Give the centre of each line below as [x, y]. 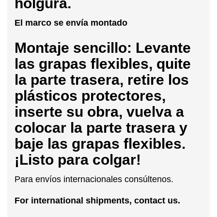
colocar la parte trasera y [101, 127]
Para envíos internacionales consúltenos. [94, 179]
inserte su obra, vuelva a [99, 111]
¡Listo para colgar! [78, 159]
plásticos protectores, [90, 95]
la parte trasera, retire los [102, 79]
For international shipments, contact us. [97, 200]
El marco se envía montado [71, 23]
